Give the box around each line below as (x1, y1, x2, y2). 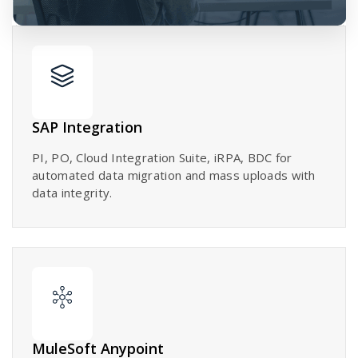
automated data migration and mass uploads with (32, 166, 316, 183)
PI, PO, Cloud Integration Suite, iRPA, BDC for (32, 149, 292, 165)
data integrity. (32, 184, 113, 201)
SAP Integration (32, 117, 142, 137)
